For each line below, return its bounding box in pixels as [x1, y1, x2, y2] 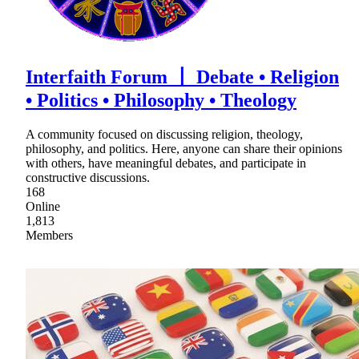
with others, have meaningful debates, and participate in [26, 156, 306, 171]
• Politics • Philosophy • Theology [26, 90, 296, 111]
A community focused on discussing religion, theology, [26, 127, 303, 142]
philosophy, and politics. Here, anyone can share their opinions [26, 142, 342, 156]
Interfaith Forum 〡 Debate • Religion [26, 67, 339, 88]
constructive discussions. [26, 171, 150, 185]
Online [26, 200, 60, 214]
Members [26, 228, 73, 243]
